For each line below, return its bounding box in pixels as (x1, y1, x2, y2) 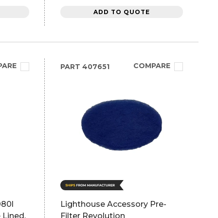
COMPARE (133, 61, 170, 70)
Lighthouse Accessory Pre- (60, 200, 166, 209)
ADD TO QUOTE (93, 8, 150, 16)
